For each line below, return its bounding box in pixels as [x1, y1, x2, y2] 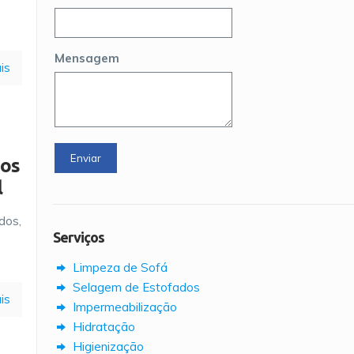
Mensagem [55, 51, 120, 66]
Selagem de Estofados [70, 280, 200, 295]
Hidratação [70, 319, 135, 334]
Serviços [53, 229, 104, 245]
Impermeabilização [70, 299, 177, 314]
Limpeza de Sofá [70, 260, 168, 275]
